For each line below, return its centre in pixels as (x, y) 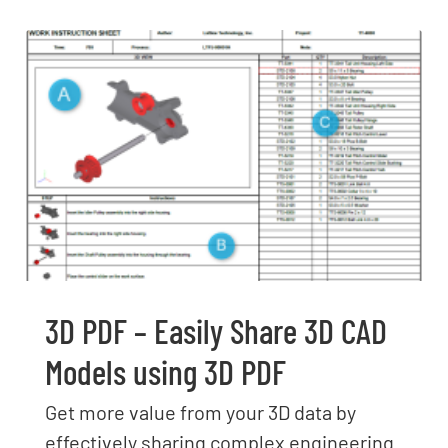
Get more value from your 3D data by (200, 411)
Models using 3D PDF (165, 371)
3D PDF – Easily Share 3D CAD (216, 330)
